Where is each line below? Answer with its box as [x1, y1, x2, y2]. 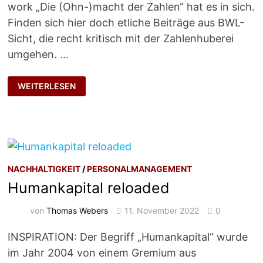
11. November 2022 [124, 205, 200, 215]
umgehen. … [8, 48, 69, 60]
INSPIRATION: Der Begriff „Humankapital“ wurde [8, 231, 248, 244]
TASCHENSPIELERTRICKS [17, 76, 119, 86]
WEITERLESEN [18, 81, 76, 92]
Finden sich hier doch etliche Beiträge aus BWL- [8, 16, 245, 29]
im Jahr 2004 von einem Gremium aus [8, 247, 197, 259]
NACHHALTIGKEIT [8, 164, 81, 174]
